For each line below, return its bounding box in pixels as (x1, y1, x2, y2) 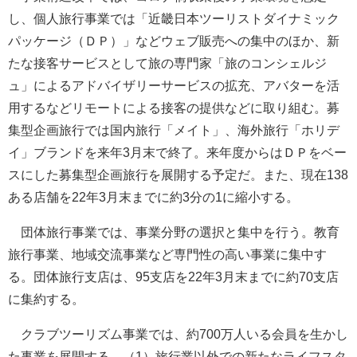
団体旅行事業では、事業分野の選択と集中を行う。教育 (8, 225, 339, 239)
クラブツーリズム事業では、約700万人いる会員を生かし (8, 327, 348, 341)
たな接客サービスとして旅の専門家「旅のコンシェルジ (8, 56, 327, 70)
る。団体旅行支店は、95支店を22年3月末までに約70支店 (8, 269, 339, 284)
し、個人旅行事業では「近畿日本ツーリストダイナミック (8, 11, 339, 25)
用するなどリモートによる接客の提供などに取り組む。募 (8, 100, 339, 115)
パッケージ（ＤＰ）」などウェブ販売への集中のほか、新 (8, 33, 339, 48)
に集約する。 (8, 292, 84, 306)
